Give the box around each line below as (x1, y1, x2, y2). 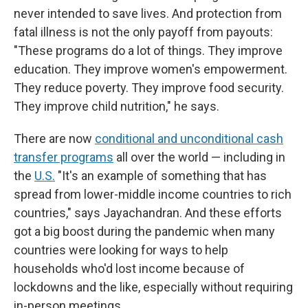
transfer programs (14, 150, 113, 164)
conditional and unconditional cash (95, 131, 283, 146)
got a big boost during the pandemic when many (14, 224, 275, 239)
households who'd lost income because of (14, 261, 245, 276)
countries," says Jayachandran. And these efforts (14, 206, 282, 220)
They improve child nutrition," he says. (14, 99, 219, 113)
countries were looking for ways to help (14, 243, 228, 257)
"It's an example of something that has (55, 168, 267, 183)
